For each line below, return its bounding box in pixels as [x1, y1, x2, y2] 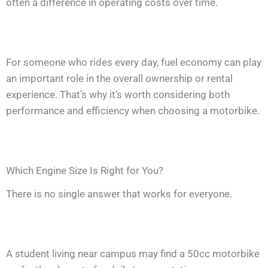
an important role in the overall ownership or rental [6, 72, 233, 85]
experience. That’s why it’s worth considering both [6, 89, 230, 101]
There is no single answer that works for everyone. [6, 187, 232, 200]
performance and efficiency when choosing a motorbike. [6, 105, 260, 117]
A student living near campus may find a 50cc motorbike [6, 247, 260, 260]
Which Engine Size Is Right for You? [6, 164, 163, 176]
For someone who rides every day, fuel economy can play [6, 56, 261, 69]
